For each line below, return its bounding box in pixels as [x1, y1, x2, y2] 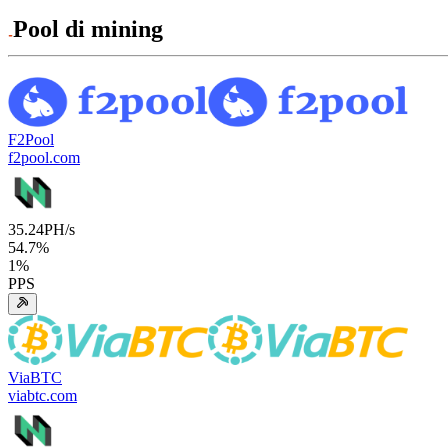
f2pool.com [8, 148, 80, 166]
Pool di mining [13, 15, 163, 42]
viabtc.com [8, 387, 77, 405]
